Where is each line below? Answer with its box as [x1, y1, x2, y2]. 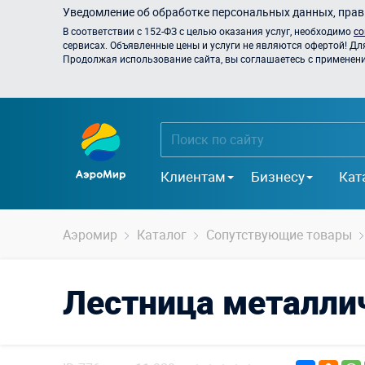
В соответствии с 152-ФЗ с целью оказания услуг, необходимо [63, 24, 354, 37]
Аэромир [63, 226, 117, 244]
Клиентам [161, 166, 226, 186]
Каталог [137, 226, 187, 244]
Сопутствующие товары [206, 226, 352, 244]
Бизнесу [251, 166, 305, 186]
